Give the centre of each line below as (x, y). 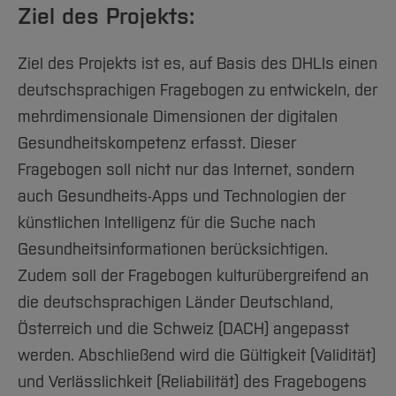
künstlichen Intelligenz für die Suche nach (167, 223)
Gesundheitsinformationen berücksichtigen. (173, 249)
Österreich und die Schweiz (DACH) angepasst (183, 329)
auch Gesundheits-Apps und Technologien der (182, 196)
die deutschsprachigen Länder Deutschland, (175, 302)
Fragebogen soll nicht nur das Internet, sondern (186, 170)
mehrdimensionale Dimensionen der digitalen (178, 117)
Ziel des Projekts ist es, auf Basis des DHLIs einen (198, 64)
